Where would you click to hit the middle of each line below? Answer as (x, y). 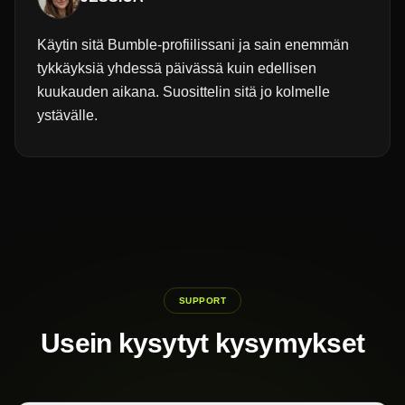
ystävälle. (67, 115)
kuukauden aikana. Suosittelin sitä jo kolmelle (184, 91)
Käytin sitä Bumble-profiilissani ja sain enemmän (193, 44)
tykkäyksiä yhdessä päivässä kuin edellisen (177, 68)
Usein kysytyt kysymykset (202, 343)
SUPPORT (202, 300)
